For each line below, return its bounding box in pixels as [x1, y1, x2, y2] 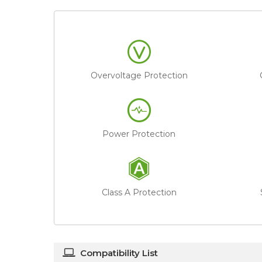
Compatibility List [80, 247, 158, 258]
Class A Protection [101, 187, 177, 198]
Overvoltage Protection [90, 70, 188, 81]
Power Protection [102, 128, 176, 139]
